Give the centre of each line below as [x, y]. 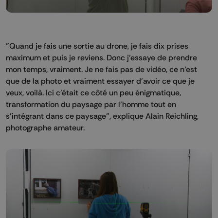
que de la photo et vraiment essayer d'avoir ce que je [100, 81]
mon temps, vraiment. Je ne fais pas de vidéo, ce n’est [101, 69]
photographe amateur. [45, 127]
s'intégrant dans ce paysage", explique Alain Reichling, [102, 116]
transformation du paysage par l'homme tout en [91, 104]
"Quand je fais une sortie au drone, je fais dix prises [97, 46]
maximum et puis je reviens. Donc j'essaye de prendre [101, 57]
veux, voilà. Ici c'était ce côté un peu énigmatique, [93, 92]
